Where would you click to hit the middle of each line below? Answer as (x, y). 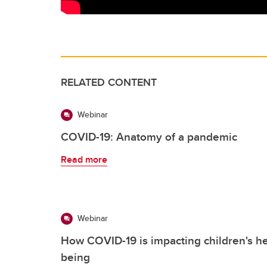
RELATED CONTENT (109, 82)
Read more (84, 159)
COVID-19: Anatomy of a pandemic (149, 136)
